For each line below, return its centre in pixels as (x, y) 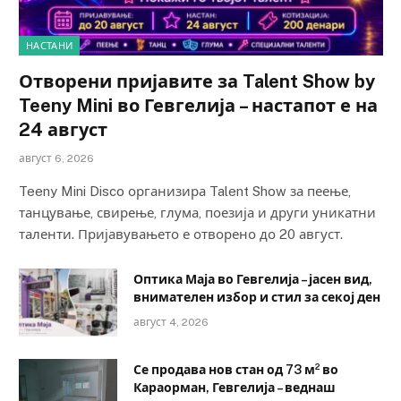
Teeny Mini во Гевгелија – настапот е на (198, 106)
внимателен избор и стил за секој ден (257, 298)
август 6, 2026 (56, 159)
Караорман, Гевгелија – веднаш (235, 388)
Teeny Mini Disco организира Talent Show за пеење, (185, 192)
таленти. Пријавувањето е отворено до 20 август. (181, 235)
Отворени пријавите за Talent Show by (197, 82)
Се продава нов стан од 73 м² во (236, 370)
